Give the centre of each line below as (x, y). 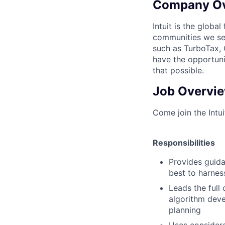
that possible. (178, 70)
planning (185, 210)
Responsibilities (184, 142)
